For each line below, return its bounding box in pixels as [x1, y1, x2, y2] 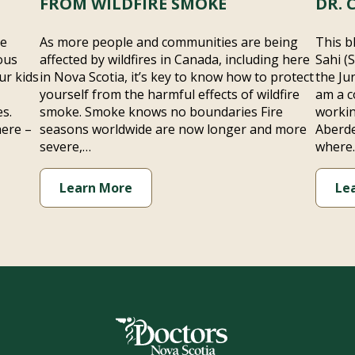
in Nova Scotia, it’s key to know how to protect [39, 68, 314, 86]
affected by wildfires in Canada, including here [39, 51, 310, 68]
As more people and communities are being [39, 33, 298, 51]
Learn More [59, 179, 132, 197]
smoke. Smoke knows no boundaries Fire [39, 103, 283, 120]
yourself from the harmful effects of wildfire [39, 86, 300, 103]
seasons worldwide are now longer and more [39, 120, 307, 138]
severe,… [39, 138, 91, 155]
